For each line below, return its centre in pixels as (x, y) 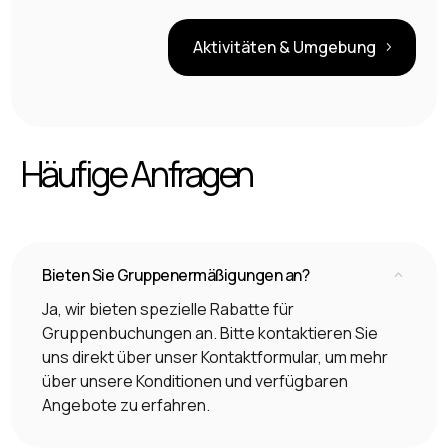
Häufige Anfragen (137, 174)
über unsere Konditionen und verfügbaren (195, 381)
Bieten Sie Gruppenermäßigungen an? (176, 275)
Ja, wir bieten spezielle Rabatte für (168, 309)
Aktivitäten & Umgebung (284, 47)
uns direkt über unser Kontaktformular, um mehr (215, 357)
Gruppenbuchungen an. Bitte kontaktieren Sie (210, 333)
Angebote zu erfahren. (126, 405)
